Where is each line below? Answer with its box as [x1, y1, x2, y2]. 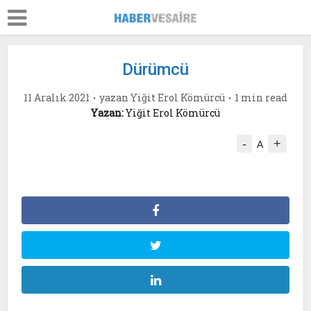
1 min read [235, 91, 287, 104]
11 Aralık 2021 [24, 91, 90, 104]
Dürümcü [122, 60, 189, 79]
